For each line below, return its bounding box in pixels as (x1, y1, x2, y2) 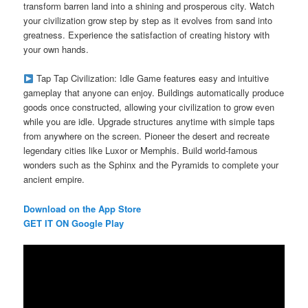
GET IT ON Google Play (23, 216, 124, 230)
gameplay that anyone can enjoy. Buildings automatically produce (23, 86, 285, 100)
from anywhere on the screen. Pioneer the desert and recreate (23, 129, 270, 143)
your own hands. (23, 43, 89, 56)
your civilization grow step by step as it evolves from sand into (23, 14, 273, 27)
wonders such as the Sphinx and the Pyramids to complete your (23, 158, 279, 172)
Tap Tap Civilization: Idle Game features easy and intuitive (33, 71, 269, 85)
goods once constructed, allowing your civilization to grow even (23, 100, 275, 114)
